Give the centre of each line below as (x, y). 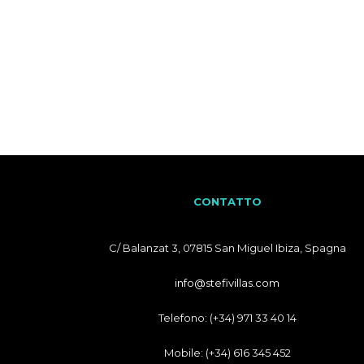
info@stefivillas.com (227, 283)
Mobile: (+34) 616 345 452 (227, 353)
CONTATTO (227, 201)
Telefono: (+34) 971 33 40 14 (227, 318)
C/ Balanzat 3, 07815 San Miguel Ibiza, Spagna (227, 248)
